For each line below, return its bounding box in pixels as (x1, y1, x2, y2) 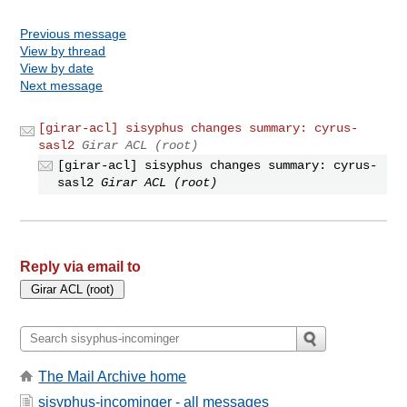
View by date (20, 60, 94, 75)
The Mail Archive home (38, 368, 187, 384)
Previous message (20, 25, 127, 41)
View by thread (20, 43, 106, 58)
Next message (20, 77, 104, 93)
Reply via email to (20, 258, 142, 274)
